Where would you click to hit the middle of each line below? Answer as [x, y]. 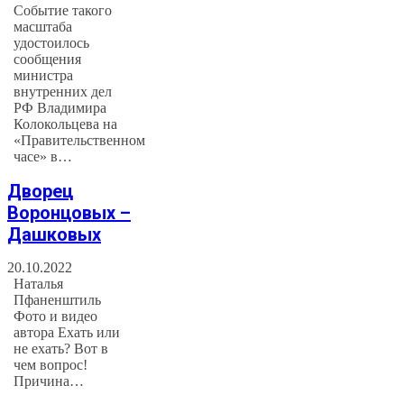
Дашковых [54, 234]
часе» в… [43, 157]
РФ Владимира [60, 108]
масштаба [43, 27]
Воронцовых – [69, 212]
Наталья [39, 284]
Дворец [40, 191]
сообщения [48, 60]
